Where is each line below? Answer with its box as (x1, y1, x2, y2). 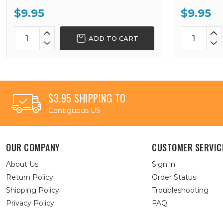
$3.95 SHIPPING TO (48, 91, 126, 106)
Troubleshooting (152, 186, 209, 195)
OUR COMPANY (6, 141, 60, 154)
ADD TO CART (88, 34, 138, 42)
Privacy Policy (6, 199, 54, 208)
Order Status (152, 173, 197, 182)
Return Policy (6, 173, 53, 182)
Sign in (152, 160, 176, 169)
